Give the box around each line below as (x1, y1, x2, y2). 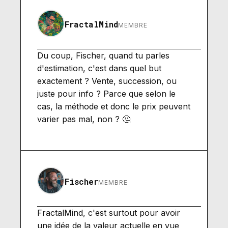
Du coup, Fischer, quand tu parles (37, 50, 169, 61)
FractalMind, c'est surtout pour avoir (37, 207, 180, 218)
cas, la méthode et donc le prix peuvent (37, 101, 190, 111)
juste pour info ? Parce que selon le (37, 88, 176, 99)
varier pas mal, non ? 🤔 (37, 113, 130, 124)
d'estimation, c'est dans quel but (37, 63, 161, 73)
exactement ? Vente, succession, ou (37, 75, 177, 86)
